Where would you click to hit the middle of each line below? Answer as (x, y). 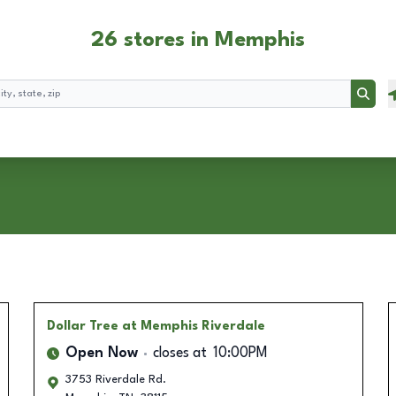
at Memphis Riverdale (193, 326)
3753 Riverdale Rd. (115, 380)
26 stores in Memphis (198, 41)
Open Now (101, 354)
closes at (179, 354)
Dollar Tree (82, 326)
